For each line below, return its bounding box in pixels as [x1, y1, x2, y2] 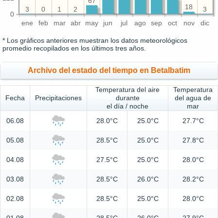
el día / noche [107, 102, 148, 110]
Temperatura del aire [95, 86, 160, 94]
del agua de [175, 94, 211, 102]
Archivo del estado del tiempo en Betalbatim [28, 66, 190, 75]
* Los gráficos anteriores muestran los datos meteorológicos [2, 36, 187, 45]
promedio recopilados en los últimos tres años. [2, 44, 146, 53]
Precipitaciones [35, 94, 82, 102]
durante [115, 94, 140, 102]
